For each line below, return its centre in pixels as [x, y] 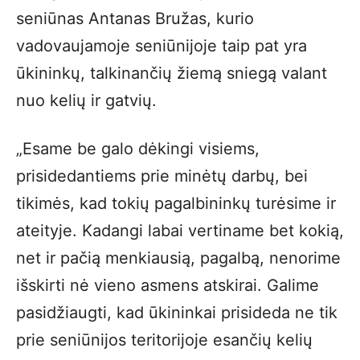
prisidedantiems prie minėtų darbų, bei [162, 176]
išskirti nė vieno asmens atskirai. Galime [168, 285]
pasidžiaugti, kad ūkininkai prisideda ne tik [177, 313]
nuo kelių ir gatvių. [86, 100]
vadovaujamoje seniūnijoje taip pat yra [162, 46]
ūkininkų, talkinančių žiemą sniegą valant [172, 73]
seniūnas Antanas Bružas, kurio [135, 18]
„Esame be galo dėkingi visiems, [138, 149]
